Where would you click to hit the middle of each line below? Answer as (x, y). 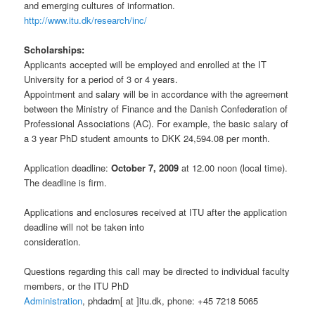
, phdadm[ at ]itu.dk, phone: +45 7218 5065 (171, 301)
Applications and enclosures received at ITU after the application (156, 212)
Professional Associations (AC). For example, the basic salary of (156, 123)
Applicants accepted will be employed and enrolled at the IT (146, 64)
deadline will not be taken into (84, 227)
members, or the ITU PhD (77, 286)
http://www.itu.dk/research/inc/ (86, 20)
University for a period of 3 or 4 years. (101, 79)
